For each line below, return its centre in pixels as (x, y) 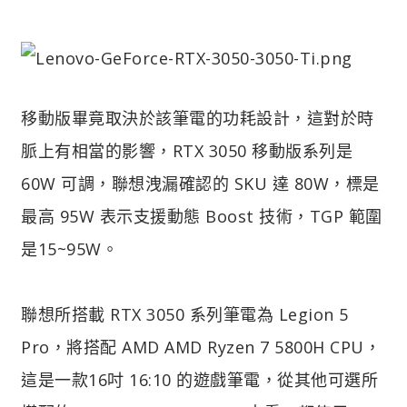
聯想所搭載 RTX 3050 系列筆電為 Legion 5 (185, 314)
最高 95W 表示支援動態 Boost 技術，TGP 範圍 (202, 216)
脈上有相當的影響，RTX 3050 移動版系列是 (187, 150)
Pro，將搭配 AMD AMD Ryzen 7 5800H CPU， (201, 347)
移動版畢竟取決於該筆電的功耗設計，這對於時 (198, 118)
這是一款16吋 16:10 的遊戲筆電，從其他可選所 (199, 379)
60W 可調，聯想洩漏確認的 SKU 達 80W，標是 (200, 183)
